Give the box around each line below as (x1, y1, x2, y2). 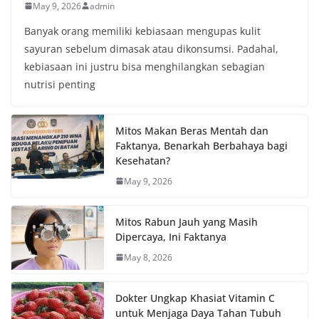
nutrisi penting (24, 77, 95, 91)
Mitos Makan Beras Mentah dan (115, 123, 268, 137)
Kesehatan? (115, 153, 170, 167)
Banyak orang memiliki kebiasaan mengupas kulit (24, 23, 261, 38)
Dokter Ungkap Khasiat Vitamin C (115, 291, 275, 305)
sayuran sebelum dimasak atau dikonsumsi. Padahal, (24, 41, 278, 56)
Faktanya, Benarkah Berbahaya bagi (115, 138, 288, 152)
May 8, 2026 (124, 251, 172, 263)
